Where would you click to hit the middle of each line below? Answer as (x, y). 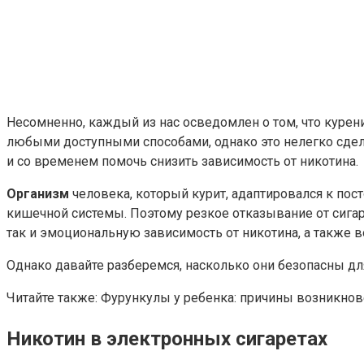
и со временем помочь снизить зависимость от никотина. (182, 161)
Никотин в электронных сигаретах (167, 338)
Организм (38, 193)
